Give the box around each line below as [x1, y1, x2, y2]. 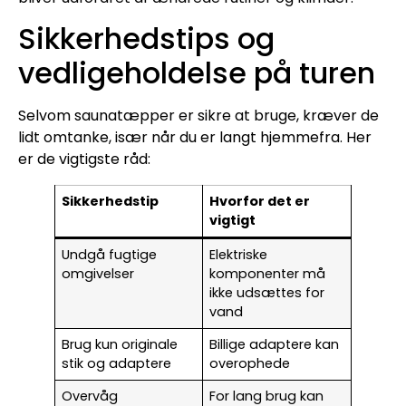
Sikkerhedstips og [18, 18, 275, 60]
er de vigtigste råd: [18, 149, 150, 170]
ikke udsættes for [209, 284, 325, 303]
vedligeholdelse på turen [18, 53, 375, 94]
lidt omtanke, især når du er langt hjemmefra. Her [18, 127, 372, 149]
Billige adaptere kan [209, 335, 340, 354]
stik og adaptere [62, 354, 172, 373]
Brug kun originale [62, 335, 179, 354]
